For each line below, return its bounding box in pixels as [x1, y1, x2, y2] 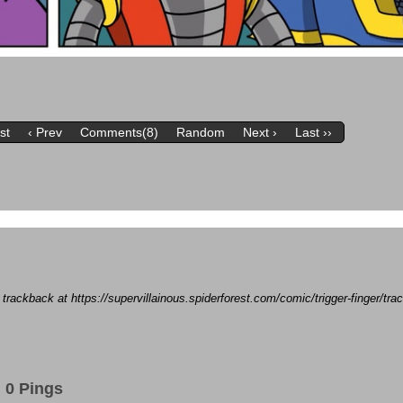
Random [176, 124, 226, 139]
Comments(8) [80, 124, 159, 139]
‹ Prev [28, 124, 63, 139]
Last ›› [295, 124, 333, 139]
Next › [243, 124, 278, 139]
